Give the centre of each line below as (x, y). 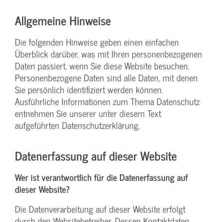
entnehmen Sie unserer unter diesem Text (88, 113)
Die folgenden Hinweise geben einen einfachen (97, 42)
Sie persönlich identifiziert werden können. (89, 89)
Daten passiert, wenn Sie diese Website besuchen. (102, 65)
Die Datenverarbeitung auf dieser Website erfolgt (100, 209)
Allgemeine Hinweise (63, 20)
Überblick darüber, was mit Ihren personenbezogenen (109, 54)
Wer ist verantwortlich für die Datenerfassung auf (101, 177)
